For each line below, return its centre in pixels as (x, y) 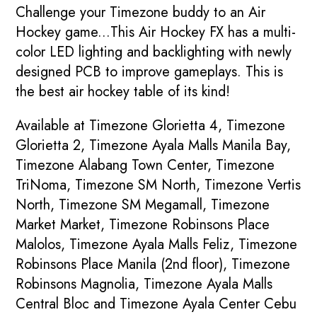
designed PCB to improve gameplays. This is (150, 72)
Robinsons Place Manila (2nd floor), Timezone (153, 265)
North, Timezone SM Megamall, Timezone (143, 205)
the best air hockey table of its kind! (123, 92)
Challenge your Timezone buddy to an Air (141, 13)
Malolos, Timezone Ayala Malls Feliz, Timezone (157, 245)
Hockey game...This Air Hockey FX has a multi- (156, 33)
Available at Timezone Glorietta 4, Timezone (151, 126)
